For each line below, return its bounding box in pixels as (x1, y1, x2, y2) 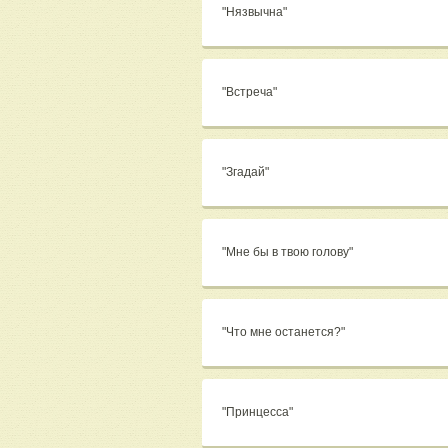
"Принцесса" (222, 405, 296, 420)
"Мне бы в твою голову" (222, 245, 356, 260)
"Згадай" (222, 165, 272, 180)
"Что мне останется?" (222, 325, 348, 340)
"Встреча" (222, 85, 280, 100)
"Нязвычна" (222, 5, 290, 20)
